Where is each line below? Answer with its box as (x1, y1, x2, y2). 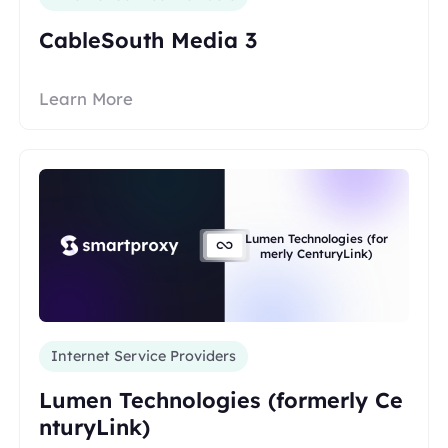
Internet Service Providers (51, 347, 237, 366)
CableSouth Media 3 (39, 25, 258, 53)
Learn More (39, 88, 134, 110)
